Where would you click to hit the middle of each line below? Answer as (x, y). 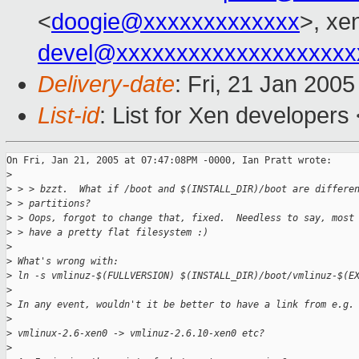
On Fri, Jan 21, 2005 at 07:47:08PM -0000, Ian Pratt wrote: (169, 161)
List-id (69, 116)
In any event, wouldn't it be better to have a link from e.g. (183, 305)
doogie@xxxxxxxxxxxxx (175, 22)
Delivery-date (106, 85)
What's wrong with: (65, 262)
